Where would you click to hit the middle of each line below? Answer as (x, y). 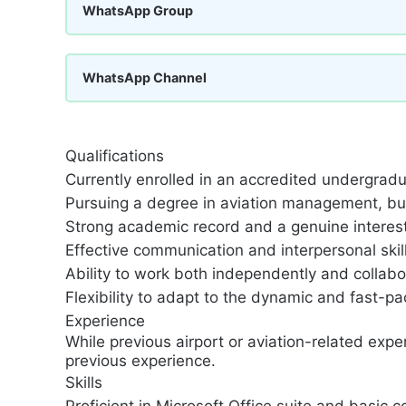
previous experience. (140, 361)
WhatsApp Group (138, 10)
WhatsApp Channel (145, 77)
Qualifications (115, 156)
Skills (84, 382)
